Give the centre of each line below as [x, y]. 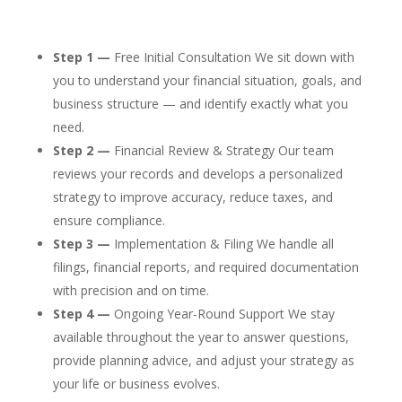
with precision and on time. [131, 290]
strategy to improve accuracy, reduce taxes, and [192, 197]
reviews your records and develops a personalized [197, 174]
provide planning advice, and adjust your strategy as [203, 360]
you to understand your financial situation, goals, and [207, 80]
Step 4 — [81, 314]
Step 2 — [81, 150]
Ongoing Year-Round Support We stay [222, 314]
